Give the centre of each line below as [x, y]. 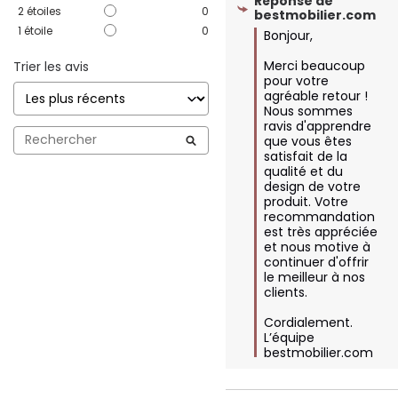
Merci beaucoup [315, 65]
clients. [286, 292]
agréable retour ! [316, 96]
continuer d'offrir [317, 262]
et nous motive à [318, 247]
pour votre [297, 80]
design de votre [313, 186]
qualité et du [304, 171]
